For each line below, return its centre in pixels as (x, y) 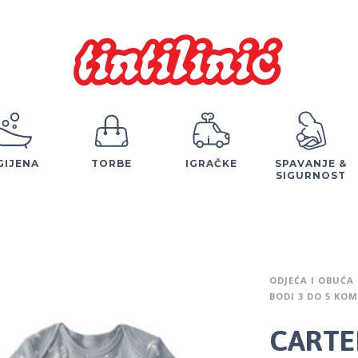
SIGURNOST (311, 175)
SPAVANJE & (311, 163)
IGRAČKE (211, 163)
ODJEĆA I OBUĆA (311, 280)
